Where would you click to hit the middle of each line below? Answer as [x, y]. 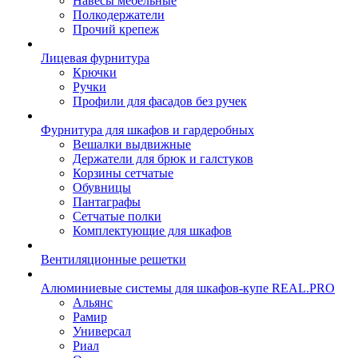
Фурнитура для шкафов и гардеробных [147, 130]
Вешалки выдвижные [132, 144]
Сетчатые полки [117, 216]
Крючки [95, 72]
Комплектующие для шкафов [152, 231]
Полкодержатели [119, 15]
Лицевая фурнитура [95, 58]
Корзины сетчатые [123, 173]
